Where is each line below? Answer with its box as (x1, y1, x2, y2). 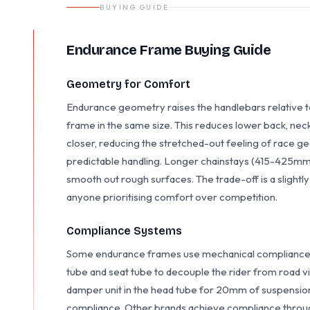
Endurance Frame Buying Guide (66, 42, 271, 58)
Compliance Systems (66, 224, 182, 237)
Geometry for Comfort (66, 77, 190, 91)
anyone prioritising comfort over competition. (66, 190, 277, 203)
